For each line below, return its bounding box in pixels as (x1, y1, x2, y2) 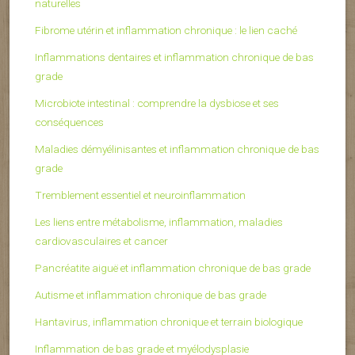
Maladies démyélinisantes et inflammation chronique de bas (35, 143, 319, 156)
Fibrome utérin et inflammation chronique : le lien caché (35, 24, 297, 37)
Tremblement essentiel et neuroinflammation (35, 189, 246, 202)
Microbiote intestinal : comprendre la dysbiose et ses (35, 97, 279, 110)
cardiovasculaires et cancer (35, 235, 168, 248)
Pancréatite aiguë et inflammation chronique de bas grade (35, 261, 311, 275)
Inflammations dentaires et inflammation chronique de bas (35, 51, 314, 64)
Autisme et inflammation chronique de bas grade (35, 288, 266, 302)
